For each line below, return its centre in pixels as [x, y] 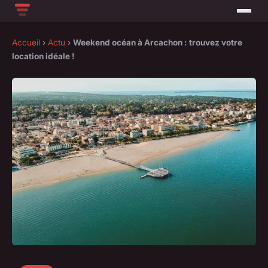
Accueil [26, 43]
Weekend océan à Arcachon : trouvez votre [158, 43]
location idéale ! [43, 57]
